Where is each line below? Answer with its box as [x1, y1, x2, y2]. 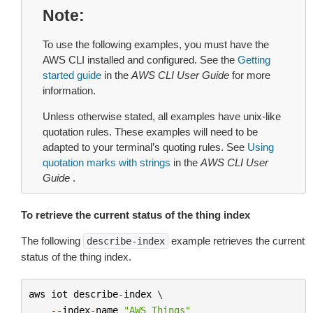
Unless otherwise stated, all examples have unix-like [43, 110, 281, 122]
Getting [238, 54, 270, 66]
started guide [43, 69, 101, 81]
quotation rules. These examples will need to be [43, 126, 258, 138]
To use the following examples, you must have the [43, 38, 269, 50]
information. [43, 85, 96, 96]
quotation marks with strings [43, 156, 170, 168]
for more [229, 69, 270, 81]
